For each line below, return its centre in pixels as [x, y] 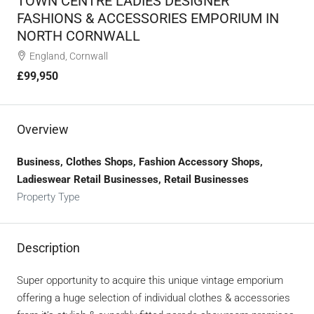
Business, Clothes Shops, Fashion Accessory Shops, [140, 162]
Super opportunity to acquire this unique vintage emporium [150, 280]
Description [48, 247]
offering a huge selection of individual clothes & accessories [153, 298]
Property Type [48, 197]
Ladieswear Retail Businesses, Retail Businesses [133, 179]
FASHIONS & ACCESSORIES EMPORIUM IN [148, 18]
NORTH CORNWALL [78, 35]
